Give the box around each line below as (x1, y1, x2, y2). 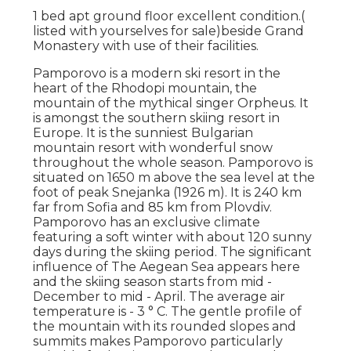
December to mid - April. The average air (33, 288, 286, 304)
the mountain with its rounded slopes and (33, 318, 297, 334)
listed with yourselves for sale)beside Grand (33, 23, 305, 38)
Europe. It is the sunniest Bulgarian (33, 125, 254, 140)
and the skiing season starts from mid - (33, 273, 273, 289)
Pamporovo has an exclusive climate (33, 214, 261, 230)
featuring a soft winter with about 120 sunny (33, 229, 313, 244)
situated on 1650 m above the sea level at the (33, 169, 316, 185)
